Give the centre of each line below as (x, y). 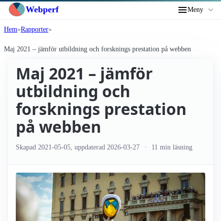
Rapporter (35, 29)
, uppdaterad (89, 147)
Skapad (27, 147)
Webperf (42, 9)
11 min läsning (171, 147)
